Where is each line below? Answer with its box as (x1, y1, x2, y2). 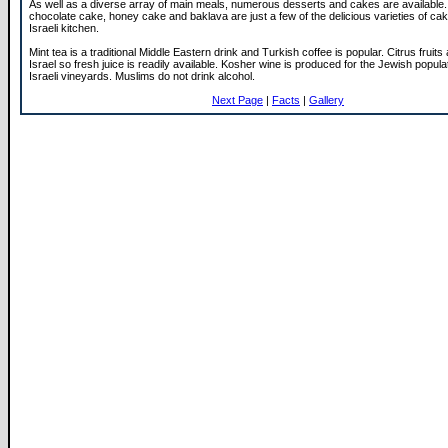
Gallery (309, 94, 344, 106)
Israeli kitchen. (29, 22, 99, 34)
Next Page (212, 94, 263, 106)
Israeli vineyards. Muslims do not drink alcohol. (29, 70, 255, 82)
